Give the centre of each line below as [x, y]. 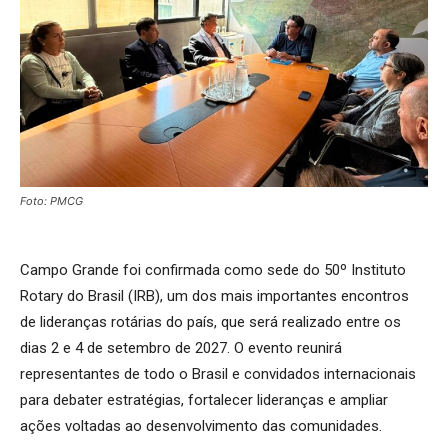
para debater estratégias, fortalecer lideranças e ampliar [204, 399]
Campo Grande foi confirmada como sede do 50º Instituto [213, 269]
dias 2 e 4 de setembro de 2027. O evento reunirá [181, 347]
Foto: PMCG [51, 200]
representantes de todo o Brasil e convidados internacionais [218, 373]
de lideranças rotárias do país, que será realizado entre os [210, 321]
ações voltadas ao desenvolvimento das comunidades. [201, 425]
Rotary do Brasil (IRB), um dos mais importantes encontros [214, 295]
